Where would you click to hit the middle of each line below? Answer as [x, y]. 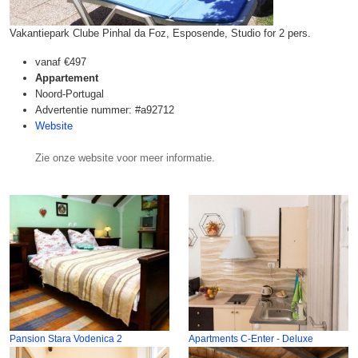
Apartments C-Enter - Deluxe [251, 338]
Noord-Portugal [70, 94]
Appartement [67, 78]
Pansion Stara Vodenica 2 [66, 338]
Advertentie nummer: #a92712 [105, 110]
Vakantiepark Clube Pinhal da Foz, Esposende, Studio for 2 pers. [160, 33]
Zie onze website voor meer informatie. [125, 158]
